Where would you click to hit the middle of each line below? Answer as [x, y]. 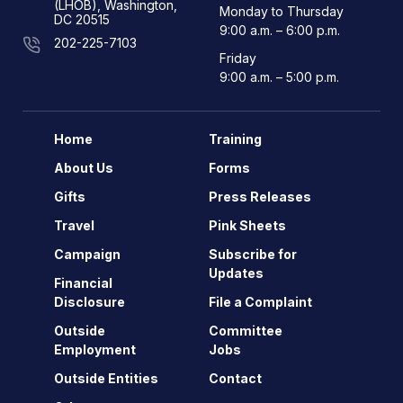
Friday [237, 58]
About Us [84, 168]
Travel [74, 225]
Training [235, 139]
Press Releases [260, 197]
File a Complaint [260, 302]
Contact [235, 378]
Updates [236, 273]
